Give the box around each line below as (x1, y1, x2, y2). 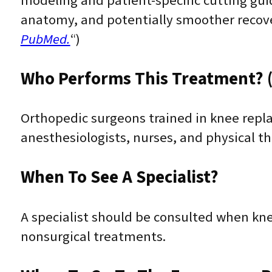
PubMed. (20, 29, 70, 49)
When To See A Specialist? (20, 165, 219, 191)
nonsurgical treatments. (20, 227, 166, 247)
